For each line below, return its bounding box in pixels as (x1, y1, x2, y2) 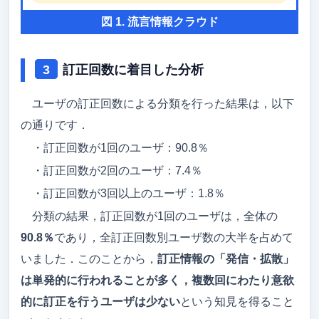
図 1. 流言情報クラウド (100, 15, 219, 28)
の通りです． (21, 118, 89, 131)
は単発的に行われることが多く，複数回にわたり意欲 (21, 273, 294, 286)
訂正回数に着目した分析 (63, 62, 204, 77)
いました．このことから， (21, 252, 157, 265)
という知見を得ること (180, 295, 294, 308)
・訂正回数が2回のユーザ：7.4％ (32, 164, 202, 177)
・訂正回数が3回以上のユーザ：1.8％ (32, 187, 225, 199)
